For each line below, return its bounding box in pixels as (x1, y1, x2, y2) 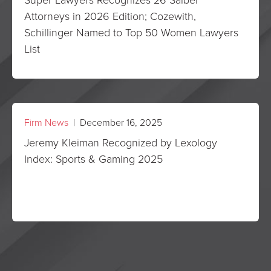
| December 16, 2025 (68, 116, 162, 129)
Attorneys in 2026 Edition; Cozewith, (24, 8, 196, 23)
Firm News (24, 116, 68, 129)
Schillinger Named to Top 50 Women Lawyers (24, 25, 238, 39)
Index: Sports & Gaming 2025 (24, 151, 163, 166)
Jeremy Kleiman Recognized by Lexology (24, 135, 217, 149)
